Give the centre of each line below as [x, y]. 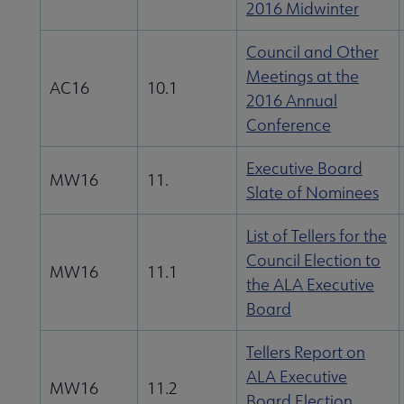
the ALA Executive [310, 285]
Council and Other [312, 52]
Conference [289, 125]
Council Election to [313, 261]
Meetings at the [303, 77]
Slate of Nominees [312, 193]
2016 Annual [292, 101]
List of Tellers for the [317, 236]
